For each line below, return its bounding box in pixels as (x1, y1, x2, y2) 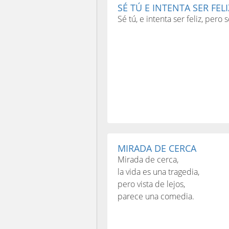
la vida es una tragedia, (118, 166, 199, 177)
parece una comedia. (118, 191, 194, 202)
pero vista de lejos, (118, 178, 185, 190)
